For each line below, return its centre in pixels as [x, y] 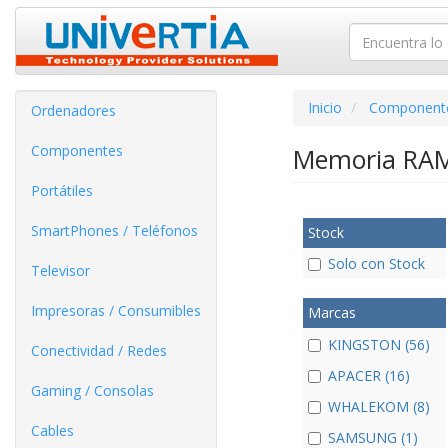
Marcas [331, 313]
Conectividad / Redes [99, 350]
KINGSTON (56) [378, 344]
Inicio [324, 107]
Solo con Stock [376, 264]
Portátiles [62, 190]
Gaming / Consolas [92, 390]
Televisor [60, 270]
